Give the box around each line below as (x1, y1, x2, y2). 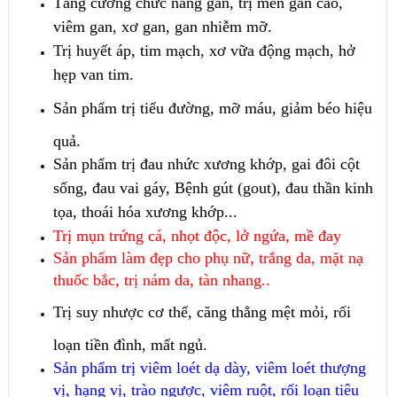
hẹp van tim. (53, 66, 135, 84)
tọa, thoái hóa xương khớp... (53, 203, 238, 222)
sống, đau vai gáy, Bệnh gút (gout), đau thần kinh (53, 179, 374, 198)
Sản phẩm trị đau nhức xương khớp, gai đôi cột (53, 155, 361, 174)
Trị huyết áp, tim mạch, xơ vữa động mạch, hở (53, 42, 356, 60)
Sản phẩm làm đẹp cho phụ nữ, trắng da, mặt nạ (53, 249, 364, 268)
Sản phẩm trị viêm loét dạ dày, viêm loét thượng (53, 359, 367, 378)
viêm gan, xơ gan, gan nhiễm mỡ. (53, 18, 273, 36)
